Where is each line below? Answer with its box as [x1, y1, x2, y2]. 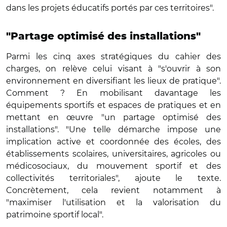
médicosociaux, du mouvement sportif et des [6, 161, 221, 171]
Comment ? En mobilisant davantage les [6, 88, 221, 98]
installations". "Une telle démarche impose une [6, 124, 221, 134]
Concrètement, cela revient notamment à [6, 185, 221, 195]
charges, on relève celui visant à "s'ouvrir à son [6, 63, 221, 73]
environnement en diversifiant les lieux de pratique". [6, 75, 221, 86]
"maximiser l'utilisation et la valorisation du [6, 197, 221, 207]
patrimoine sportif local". [6, 209, 105, 219]
